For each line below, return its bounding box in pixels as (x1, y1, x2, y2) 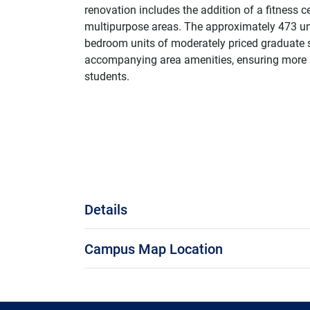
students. (84, 68, 129, 83)
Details (84, 199, 127, 218)
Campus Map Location (84, 239, 223, 257)
